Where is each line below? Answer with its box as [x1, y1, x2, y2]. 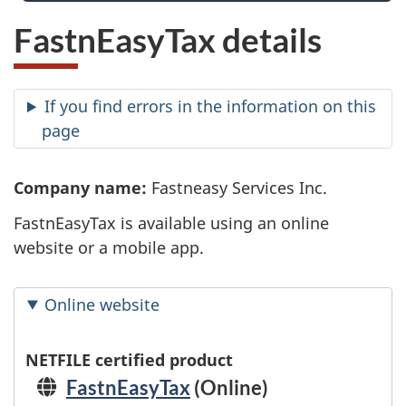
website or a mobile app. [14, 236, 204, 258]
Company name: [14, 177, 147, 199]
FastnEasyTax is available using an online [14, 211, 329, 234]
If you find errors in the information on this [44, 95, 377, 118]
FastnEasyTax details [14, 18, 322, 60]
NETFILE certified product [25, 348, 233, 371]
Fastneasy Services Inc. [147, 177, 327, 199]
